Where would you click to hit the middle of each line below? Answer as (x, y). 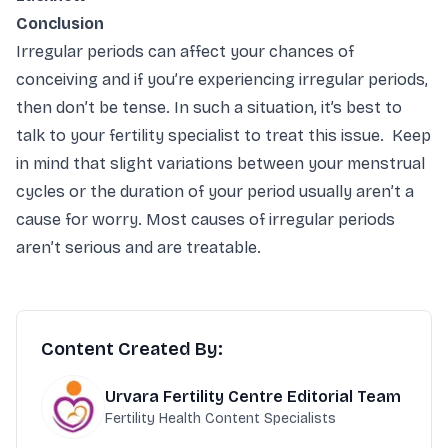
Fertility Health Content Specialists (220, 419)
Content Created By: (132, 349)
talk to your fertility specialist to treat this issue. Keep (223, 136)
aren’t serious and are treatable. (140, 248)
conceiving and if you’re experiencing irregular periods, (222, 80)
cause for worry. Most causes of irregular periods (205, 220)
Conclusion (60, 24)
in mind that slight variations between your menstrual (220, 164)
